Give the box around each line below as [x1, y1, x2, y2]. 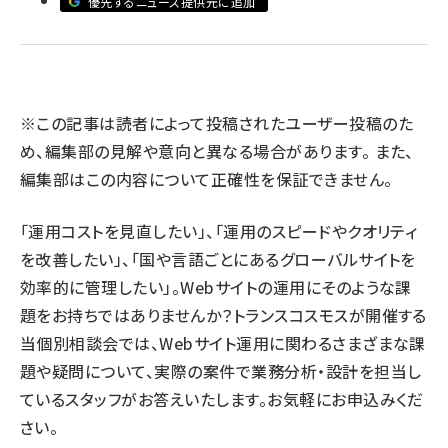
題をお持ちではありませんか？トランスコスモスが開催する [20, 303, 427, 327]
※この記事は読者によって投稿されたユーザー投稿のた [20, 111, 413, 135]
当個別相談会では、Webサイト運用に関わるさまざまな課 [20, 331, 426, 355]
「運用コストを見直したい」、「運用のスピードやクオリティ [20, 219, 418, 243]
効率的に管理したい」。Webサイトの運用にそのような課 [20, 275, 412, 299]
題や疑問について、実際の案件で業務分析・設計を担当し [20, 359, 422, 383]
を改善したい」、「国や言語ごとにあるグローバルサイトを [20, 247, 416, 271]
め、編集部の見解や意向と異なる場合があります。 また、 [20, 139, 414, 163]
